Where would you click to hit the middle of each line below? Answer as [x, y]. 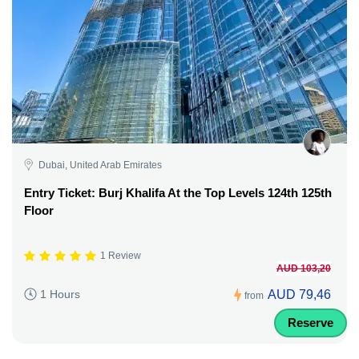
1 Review [121, 256]
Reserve [311, 322]
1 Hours [60, 294]
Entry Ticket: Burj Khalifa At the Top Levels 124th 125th [178, 192]
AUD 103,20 [304, 268]
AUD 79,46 [299, 294]
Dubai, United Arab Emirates [100, 165]
